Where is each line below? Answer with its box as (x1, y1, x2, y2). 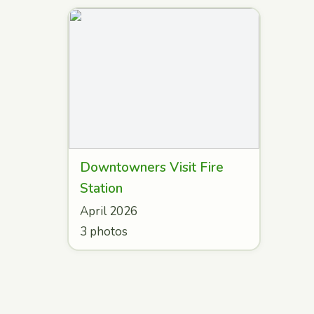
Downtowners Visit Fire (80, 158, 224, 177)
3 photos (80, 224, 128, 240)
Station (80, 179, 123, 198)
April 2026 (80, 203, 137, 219)
